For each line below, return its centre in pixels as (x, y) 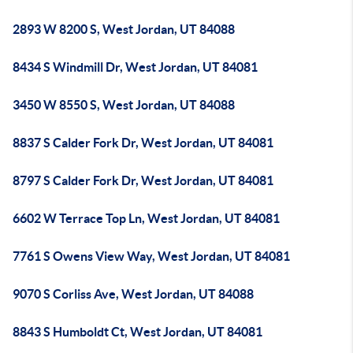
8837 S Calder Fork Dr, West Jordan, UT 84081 (143, 143)
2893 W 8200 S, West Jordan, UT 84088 (124, 29)
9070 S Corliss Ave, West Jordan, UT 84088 (133, 294)
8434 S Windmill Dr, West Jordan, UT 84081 (135, 67)
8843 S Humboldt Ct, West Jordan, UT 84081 (137, 332)
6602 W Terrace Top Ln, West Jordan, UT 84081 (146, 218)
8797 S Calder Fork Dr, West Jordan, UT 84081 (143, 180)
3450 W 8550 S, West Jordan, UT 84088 (124, 105)
